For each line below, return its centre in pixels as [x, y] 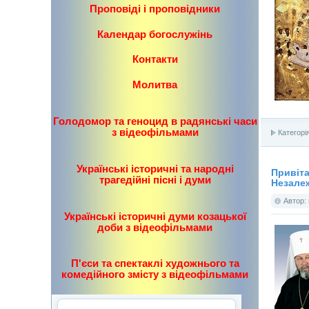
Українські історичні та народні [155, 168]
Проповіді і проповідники [155, 8]
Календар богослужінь [155, 34]
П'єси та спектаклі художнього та [155, 263]
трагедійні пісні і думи [155, 179]
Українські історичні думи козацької [155, 216]
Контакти [155, 59]
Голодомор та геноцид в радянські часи [155, 121]
